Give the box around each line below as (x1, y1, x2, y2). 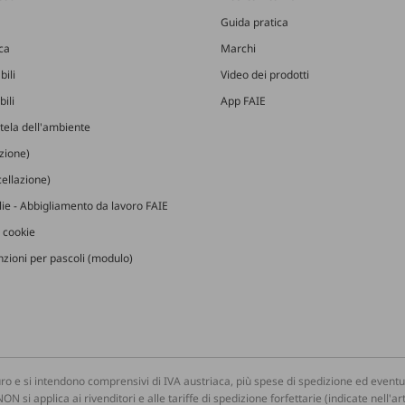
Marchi (221, 41, 256, 57)
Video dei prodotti (221, 67, 309, 83)
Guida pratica (221, 14, 288, 31)
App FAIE (221, 93, 266, 109)
